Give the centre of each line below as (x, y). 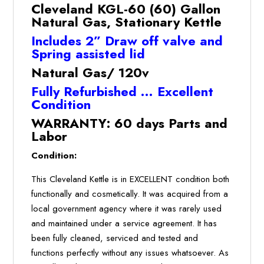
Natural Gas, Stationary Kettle (127, 22)
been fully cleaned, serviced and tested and (115, 238)
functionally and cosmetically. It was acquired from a (130, 194)
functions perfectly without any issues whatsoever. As (130, 253)
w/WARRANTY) (49, 56)
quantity (31, 69)
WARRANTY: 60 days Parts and (130, 123)
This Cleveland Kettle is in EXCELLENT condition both (131, 179)
